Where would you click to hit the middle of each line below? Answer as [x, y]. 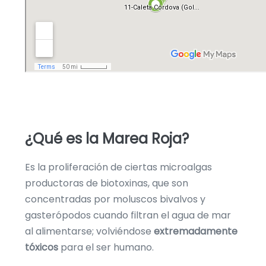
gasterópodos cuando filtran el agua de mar [128, 215]
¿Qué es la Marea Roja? [107, 139]
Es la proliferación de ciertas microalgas [118, 167]
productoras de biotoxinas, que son [107, 183]
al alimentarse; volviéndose [89, 231]
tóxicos [42, 247]
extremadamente [196, 231]
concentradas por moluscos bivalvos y [115, 199]
